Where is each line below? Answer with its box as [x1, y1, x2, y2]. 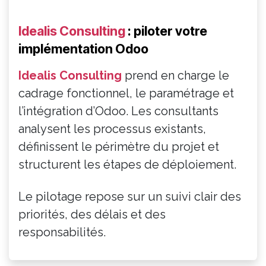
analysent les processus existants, [18, 121, 206, 136]
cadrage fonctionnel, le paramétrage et [18, 85, 234, 100]
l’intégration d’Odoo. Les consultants [18, 103, 218, 118]
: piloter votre [125, 23, 207, 39]
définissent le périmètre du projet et [18, 139, 219, 154]
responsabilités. [18, 224, 106, 239]
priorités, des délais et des [18, 207, 166, 221]
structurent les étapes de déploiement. [18, 157, 236, 172]
